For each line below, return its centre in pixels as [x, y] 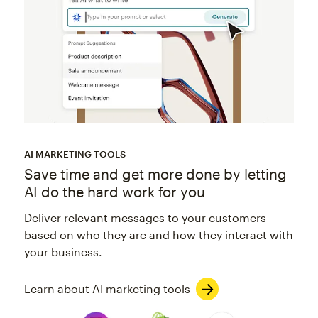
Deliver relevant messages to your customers [145, 218]
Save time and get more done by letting [155, 174]
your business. [63, 252]
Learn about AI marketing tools [107, 289]
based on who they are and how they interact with [158, 235]
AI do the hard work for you [114, 192]
